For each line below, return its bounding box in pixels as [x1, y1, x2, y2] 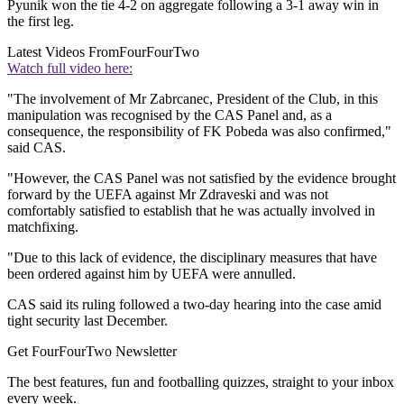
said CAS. [7, 140, 66, 156]
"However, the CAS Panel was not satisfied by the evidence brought [7, 170, 396, 187]
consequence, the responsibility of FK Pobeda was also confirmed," [7, 124, 391, 140]
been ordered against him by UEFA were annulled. [7, 266, 296, 282]
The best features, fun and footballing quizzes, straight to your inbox [7, 374, 394, 390]
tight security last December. [7, 313, 168, 329]
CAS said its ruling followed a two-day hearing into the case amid [7, 297, 381, 313]
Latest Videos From [7, 44, 119, 60]
